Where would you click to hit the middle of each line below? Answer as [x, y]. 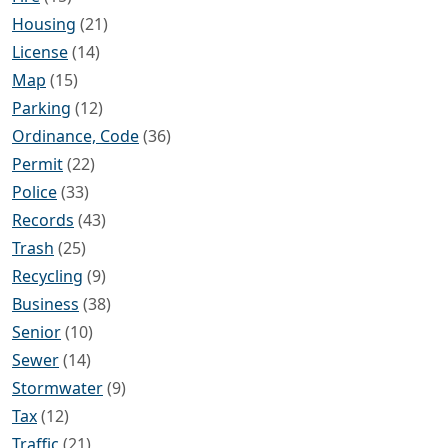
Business [45, 304]
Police [34, 192]
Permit [37, 164]
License [40, 52]
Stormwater [57, 388]
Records [43, 220]
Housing [44, 24]
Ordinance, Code [75, 136]
